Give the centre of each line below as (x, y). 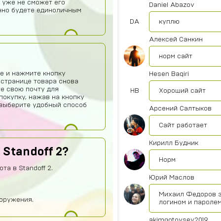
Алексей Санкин (176, 39)
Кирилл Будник (174, 143)
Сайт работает (183, 125)
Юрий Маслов (172, 178)
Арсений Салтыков (180, 109)
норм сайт (176, 56)
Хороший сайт (182, 91)
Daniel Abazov (172, 5)
